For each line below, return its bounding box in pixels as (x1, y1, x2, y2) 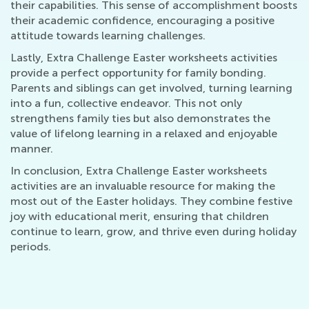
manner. (10, 142, 53, 156)
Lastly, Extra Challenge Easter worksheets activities (10, 51, 277, 65)
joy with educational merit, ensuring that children (10, 210, 269, 223)
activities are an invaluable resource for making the (10, 179, 275, 193)
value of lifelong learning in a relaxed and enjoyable (10, 127, 277, 141)
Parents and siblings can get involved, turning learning (10, 81, 292, 95)
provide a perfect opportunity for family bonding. (10, 66, 266, 80)
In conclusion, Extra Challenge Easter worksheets (10, 164, 267, 178)
